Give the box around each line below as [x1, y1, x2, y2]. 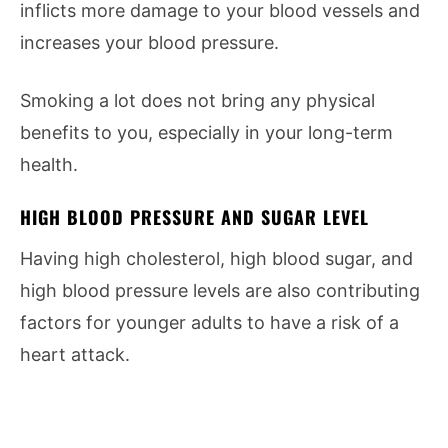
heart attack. [20, 344, 130, 365]
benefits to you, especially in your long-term [20, 122, 393, 143]
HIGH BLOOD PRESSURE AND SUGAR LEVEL [20, 204, 369, 230]
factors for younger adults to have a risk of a [20, 312, 399, 333]
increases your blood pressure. [20, 32, 279, 53]
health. [20, 154, 78, 175]
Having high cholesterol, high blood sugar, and [20, 248, 413, 269]
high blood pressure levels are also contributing [20, 280, 420, 301]
